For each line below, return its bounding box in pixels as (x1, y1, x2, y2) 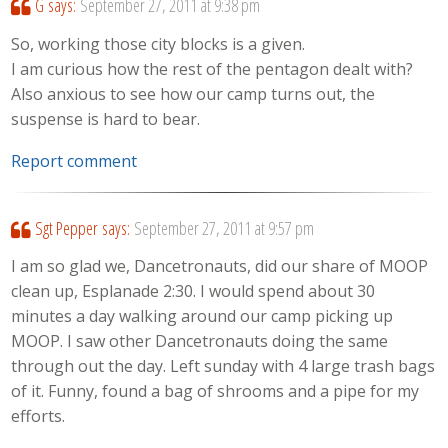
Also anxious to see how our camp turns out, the (11, 82, 376, 105)
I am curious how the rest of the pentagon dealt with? (11, 57, 414, 80)
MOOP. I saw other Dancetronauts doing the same (11, 330, 389, 353)
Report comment (11, 150, 138, 173)
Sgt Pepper (34, 216, 98, 241)
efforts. (11, 405, 66, 428)
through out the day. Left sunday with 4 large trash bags (11, 355, 436, 378)
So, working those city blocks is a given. (11, 32, 306, 55)
